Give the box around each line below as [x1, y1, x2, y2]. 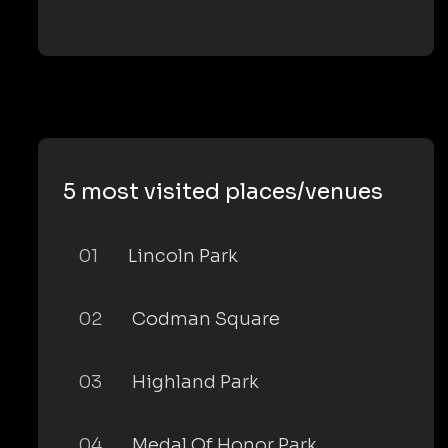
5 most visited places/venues [63, 178, 383, 205]
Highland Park [132, 371, 259, 393]
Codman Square [132, 308, 280, 330]
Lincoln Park [128, 245, 238, 267]
